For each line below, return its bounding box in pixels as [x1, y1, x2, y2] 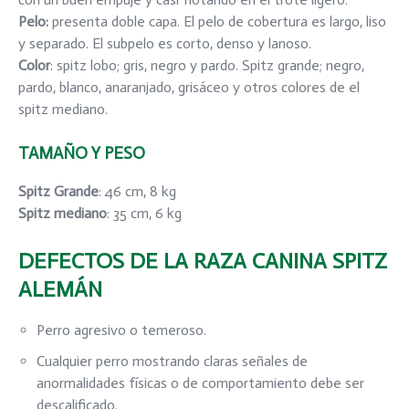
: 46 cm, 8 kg [99, 182, 176, 200]
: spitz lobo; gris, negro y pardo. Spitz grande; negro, [50, 56, 364, 74]
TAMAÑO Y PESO [18, 142, 145, 163]
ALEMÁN [18, 275, 102, 302]
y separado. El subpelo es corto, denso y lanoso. [18, 34, 311, 52]
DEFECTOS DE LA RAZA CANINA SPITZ [18, 246, 387, 274]
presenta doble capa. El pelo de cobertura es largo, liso [48, 12, 386, 30]
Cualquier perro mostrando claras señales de [37, 351, 308, 370]
